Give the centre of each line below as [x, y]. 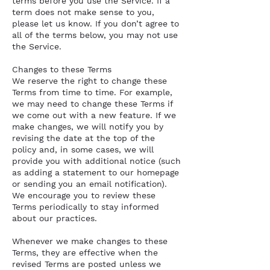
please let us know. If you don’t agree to [96, 24]
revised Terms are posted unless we [86, 264]
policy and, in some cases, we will [83, 149]
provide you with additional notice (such [96, 161]
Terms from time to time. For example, [92, 92]
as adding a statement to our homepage [96, 172]
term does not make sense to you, [83, 12]
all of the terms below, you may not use [95, 35]
